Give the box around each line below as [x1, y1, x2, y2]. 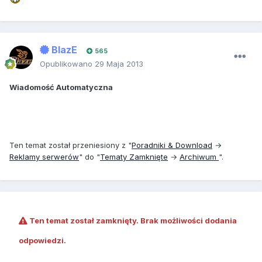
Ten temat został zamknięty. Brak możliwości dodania [27, 216, 237, 226]
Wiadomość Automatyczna [9, 82, 113, 92]
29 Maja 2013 [95, 59, 143, 69]
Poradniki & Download [132, 140, 212, 150]
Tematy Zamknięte [100, 152, 168, 162]
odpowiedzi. [19, 236, 66, 246]
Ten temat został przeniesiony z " [9, 140, 132, 150]
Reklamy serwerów [9, 152, 79, 162]
